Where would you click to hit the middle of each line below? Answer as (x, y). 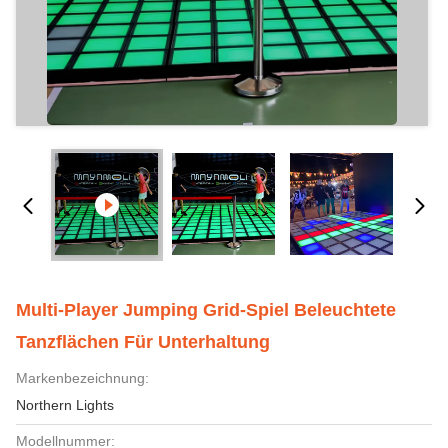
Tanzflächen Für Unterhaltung (143, 342)
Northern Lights (65, 405)
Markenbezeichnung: (82, 378)
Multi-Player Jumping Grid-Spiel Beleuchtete (206, 310)
